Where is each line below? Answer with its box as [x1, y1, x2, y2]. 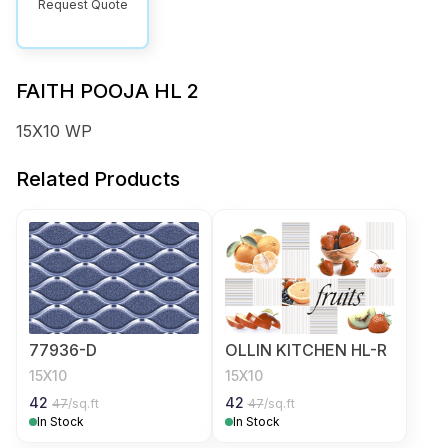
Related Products [16, 167, 180, 191]
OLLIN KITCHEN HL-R [224, 340, 387, 360]
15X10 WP [16, 121, 92, 141]
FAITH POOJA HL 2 [16, 79, 199, 103]
